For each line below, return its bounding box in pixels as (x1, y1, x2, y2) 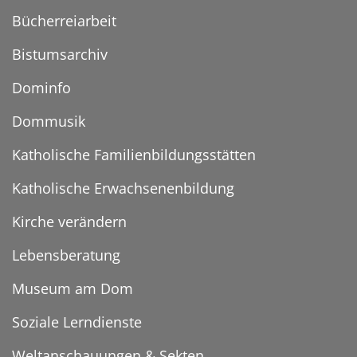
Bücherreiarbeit (12, 11, 116, 31)
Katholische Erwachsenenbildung (12, 178, 234, 198)
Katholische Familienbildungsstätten (12, 145, 256, 165)
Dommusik (12, 112, 85, 131)
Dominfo (12, 78, 71, 98)
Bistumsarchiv (12, 45, 108, 65)
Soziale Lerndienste (12, 312, 142, 332)
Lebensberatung (12, 245, 120, 265)
